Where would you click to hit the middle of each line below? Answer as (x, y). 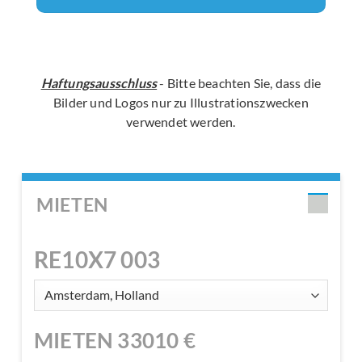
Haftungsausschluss (99, 83)
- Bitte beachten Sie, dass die (239, 83)
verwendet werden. (181, 122)
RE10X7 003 (97, 260)
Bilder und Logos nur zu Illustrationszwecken (181, 103)
